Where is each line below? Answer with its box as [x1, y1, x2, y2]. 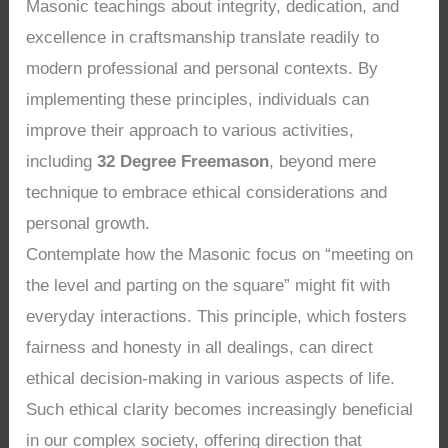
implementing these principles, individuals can [26, 90, 370, 110]
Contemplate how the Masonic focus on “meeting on [26, 245, 414, 265]
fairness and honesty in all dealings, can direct [26, 338, 374, 358]
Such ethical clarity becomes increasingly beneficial [26, 400, 414, 420]
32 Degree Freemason [97, 152, 270, 172]
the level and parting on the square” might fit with [26, 276, 391, 296]
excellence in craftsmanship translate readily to [26, 28, 380, 48]
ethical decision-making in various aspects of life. [26, 369, 396, 389]
